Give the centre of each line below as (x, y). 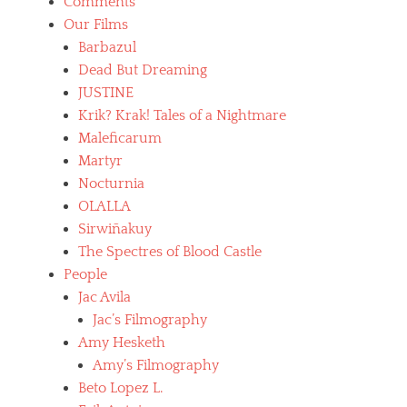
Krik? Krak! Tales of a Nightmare (182, 116)
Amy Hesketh (122, 343)
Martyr (100, 161)
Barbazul (107, 48)
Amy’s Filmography (156, 366)
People (85, 275)
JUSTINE (106, 93)
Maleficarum (120, 139)
